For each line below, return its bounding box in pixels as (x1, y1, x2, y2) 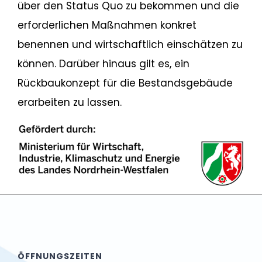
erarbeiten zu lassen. (17, 95, 122, 109)
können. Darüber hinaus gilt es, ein (17, 56, 189, 71)
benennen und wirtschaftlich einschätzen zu (17, 37, 243, 51)
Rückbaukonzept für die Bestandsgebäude (17, 75, 233, 90)
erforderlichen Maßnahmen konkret (17, 18, 196, 32)
